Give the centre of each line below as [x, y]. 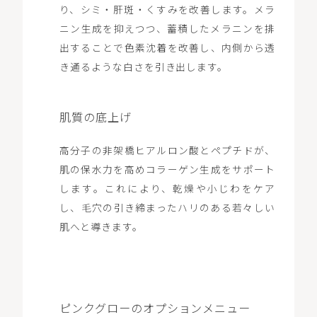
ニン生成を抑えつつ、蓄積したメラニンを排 [167, 29]
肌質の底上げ [95, 117]
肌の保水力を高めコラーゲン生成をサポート [167, 169]
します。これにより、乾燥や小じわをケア [167, 188]
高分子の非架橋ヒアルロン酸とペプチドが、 [167, 150]
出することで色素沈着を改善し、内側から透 [167, 48]
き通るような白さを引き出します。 [144, 67]
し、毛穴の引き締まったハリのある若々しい [167, 207]
